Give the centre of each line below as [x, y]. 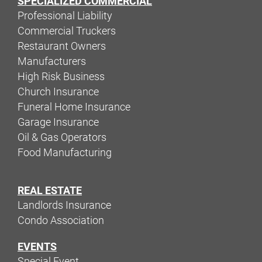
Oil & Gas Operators [62, 137]
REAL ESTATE [50, 190]
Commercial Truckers [67, 31]
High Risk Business [61, 76]
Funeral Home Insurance [74, 107]
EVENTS [37, 247]
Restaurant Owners [62, 46]
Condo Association [61, 220]
